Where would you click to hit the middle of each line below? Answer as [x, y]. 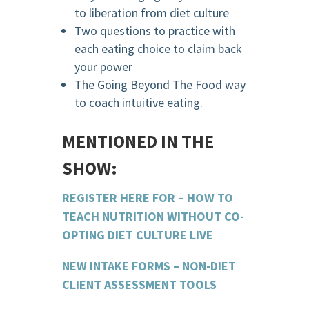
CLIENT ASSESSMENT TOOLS [139, 285]
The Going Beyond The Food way [160, 85]
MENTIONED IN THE [138, 141]
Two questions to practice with [154, 31]
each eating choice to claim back [158, 49]
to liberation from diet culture [151, 13]
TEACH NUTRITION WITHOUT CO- [153, 217]
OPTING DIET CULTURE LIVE [137, 235]
